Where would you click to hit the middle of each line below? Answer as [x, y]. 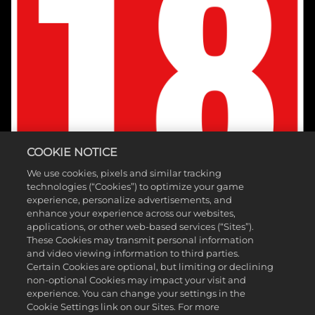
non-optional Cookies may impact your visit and [137, 280]
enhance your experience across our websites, [131, 213]
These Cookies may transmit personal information [141, 240]
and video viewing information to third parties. [134, 253]
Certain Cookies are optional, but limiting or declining [150, 266]
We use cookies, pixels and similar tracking [124, 173]
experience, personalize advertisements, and [130, 200]
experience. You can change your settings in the [136, 293]
